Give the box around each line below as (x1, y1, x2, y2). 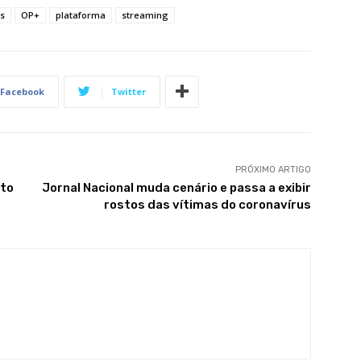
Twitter (111, 85, 146, 98)
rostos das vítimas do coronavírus (103, 197, 311, 212)
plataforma (56, 8, 106, 21)
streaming (122, 8, 168, 21)
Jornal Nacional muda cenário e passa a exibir (41, 180, 311, 195)
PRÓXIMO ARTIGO (234, 164, 311, 175)
